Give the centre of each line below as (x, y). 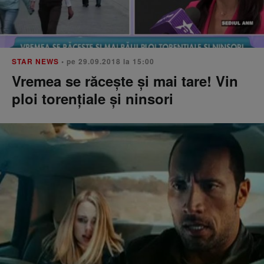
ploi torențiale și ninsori (93, 98)
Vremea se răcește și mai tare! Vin (125, 81)
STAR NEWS (35, 61)
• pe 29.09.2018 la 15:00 (107, 61)
